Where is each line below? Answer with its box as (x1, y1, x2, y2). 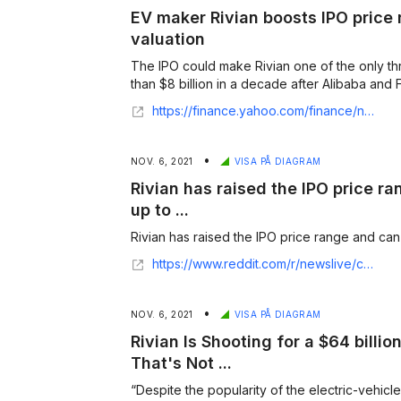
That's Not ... (131, 354, 232, 372)
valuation (131, 30, 205, 48)
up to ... (131, 200, 189, 219)
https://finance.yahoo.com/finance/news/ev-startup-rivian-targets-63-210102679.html (152, 103, 364, 118)
